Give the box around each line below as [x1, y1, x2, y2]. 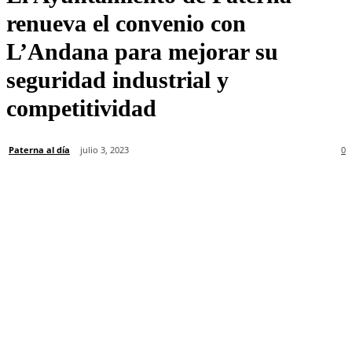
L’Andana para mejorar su [6, 38, 278, 64]
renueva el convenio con [6, 10, 246, 36]
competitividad [6, 95, 156, 121]
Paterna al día [9, 143, 70, 156]
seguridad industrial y [6, 67, 229, 93]
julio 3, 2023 [80, 144, 129, 156]
